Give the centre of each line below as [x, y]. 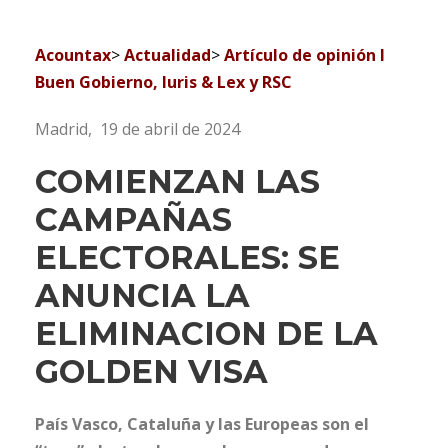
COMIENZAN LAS [177, 182]
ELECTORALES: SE [187, 258]
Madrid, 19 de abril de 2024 [137, 129]
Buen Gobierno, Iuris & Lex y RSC [165, 82]
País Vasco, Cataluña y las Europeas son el [202, 424]
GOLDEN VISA [151, 372]
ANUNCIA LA [142, 296]
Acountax [73, 55]
